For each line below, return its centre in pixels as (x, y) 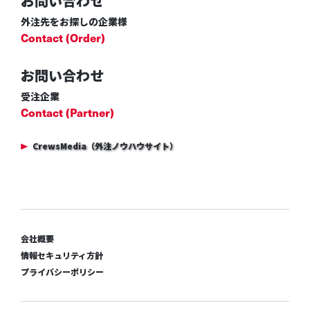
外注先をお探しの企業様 (74, 21)
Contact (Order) (63, 37)
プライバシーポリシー (62, 271)
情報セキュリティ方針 (62, 255)
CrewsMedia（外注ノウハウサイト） (105, 145)
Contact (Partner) (67, 112)
